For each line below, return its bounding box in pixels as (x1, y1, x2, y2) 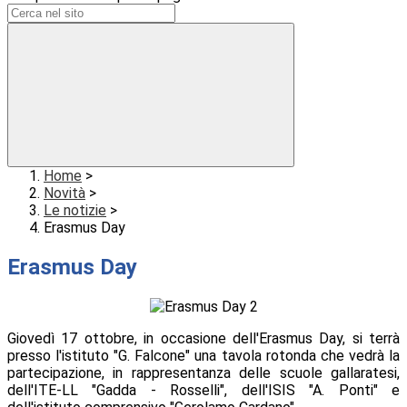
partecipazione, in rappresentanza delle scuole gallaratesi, (7, 364, 400, 382)
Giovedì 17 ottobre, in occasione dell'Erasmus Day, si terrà (7, 330, 400, 348)
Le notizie (44, 202, 106, 220)
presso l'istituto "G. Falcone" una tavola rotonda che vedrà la (7, 347, 400, 365)
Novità (44, 184, 85, 203)
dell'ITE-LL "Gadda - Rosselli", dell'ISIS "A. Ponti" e (7, 382, 400, 400)
